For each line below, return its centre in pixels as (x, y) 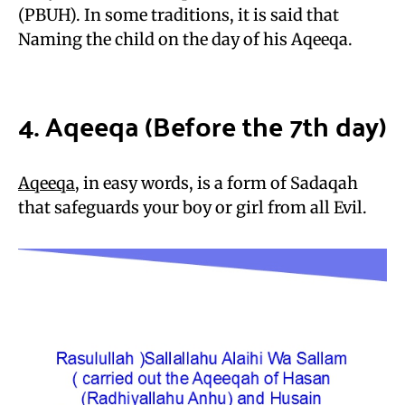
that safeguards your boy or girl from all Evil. (193, 207)
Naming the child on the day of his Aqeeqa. (185, 39)
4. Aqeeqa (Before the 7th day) (202, 125)
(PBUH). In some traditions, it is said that (179, 14)
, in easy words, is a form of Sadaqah (217, 183)
